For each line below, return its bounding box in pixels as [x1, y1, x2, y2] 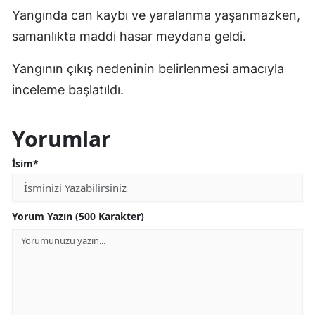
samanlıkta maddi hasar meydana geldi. [12, 28, 246, 44]
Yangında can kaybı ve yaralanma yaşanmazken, [12, 7, 300, 22]
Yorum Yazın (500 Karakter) [12, 209, 144, 223]
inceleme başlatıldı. [12, 82, 124, 97]
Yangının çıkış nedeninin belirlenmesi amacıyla [12, 60, 284, 76]
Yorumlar [12, 124, 111, 153]
